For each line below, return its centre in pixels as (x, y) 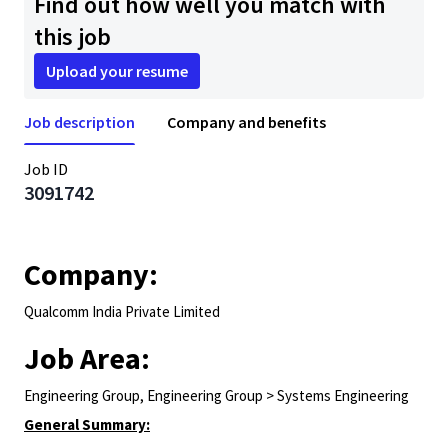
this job (72, 36)
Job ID (46, 169)
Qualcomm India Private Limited (122, 311)
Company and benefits (246, 122)
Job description (79, 122)
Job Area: (87, 358)
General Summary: (87, 424)
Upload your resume (117, 71)
